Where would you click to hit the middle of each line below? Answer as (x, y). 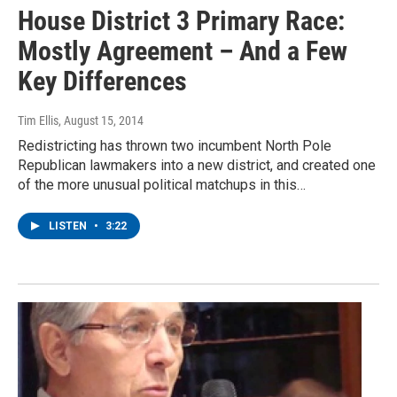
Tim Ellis (38, 120)
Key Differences (102, 81)
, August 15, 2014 (101, 120)
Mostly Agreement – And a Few (183, 51)
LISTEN (69, 226)
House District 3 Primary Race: (181, 20)
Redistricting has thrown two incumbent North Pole (175, 145)
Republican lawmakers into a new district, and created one (197, 165)
